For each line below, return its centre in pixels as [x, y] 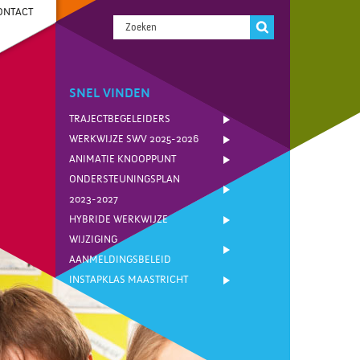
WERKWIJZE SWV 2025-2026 [134, 139]
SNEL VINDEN [110, 93]
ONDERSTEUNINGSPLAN [125, 179]
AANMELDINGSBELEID [120, 260]
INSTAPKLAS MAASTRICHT [129, 280]
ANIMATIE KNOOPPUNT [123, 159]
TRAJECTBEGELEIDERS [120, 119]
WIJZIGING [93, 239]
